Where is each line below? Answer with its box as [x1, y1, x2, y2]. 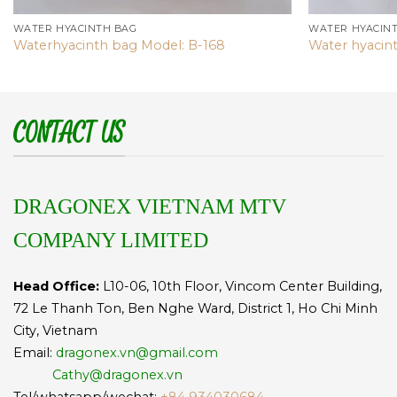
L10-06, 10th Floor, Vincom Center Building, [99, 278, 382, 295]
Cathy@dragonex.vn [49, 367, 183, 384]
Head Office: [13, 278, 99, 295]
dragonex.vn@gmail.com [56, 345, 218, 362]
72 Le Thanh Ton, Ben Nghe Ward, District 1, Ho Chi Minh [13, 300, 378, 317]
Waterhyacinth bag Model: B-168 [12, 37, 225, 54]
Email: [13, 345, 52, 362]
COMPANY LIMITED [13, 228, 208, 252]
